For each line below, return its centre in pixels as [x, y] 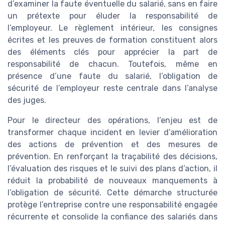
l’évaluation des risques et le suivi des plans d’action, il [113, 168]
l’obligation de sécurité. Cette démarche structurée [113, 192]
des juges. [27, 100]
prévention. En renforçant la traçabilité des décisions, [113, 156]
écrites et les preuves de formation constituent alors [113, 40]
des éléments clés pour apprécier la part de [113, 52]
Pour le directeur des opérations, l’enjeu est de [113, 120]
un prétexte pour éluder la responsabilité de [113, 16]
